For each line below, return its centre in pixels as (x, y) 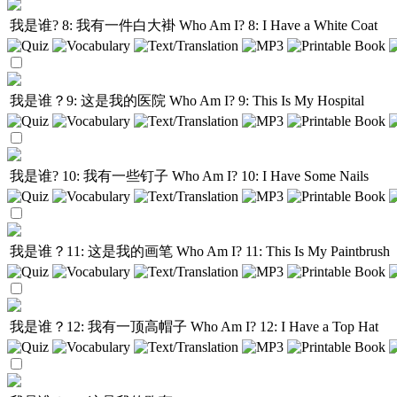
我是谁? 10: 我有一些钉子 (91, 176)
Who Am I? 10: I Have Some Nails (270, 176)
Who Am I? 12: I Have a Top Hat (284, 327)
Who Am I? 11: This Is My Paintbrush (283, 251)
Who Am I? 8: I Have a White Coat (278, 25)
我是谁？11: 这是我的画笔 (93, 251)
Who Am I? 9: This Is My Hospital (267, 101)
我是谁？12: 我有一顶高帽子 (100, 327)
